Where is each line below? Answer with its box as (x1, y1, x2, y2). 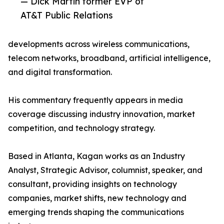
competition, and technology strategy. (8, 123, 155, 133)
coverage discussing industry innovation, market (8, 109, 195, 119)
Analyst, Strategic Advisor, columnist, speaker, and (8, 165, 202, 175)
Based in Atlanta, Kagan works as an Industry (8, 151, 185, 161)
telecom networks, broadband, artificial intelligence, (8, 53, 210, 63)
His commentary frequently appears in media (8, 95, 183, 105)
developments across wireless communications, (8, 39, 189, 49)
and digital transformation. (8, 67, 112, 77)
